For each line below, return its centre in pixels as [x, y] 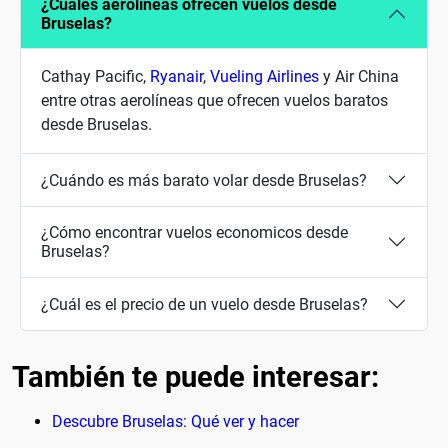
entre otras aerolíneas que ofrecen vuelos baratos [214, 101]
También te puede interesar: [195, 377]
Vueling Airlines [264, 77]
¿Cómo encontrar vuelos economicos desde [194, 233]
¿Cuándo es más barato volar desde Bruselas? [204, 180]
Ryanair [176, 77]
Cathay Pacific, [95, 77]
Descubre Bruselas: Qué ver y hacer [175, 422]
